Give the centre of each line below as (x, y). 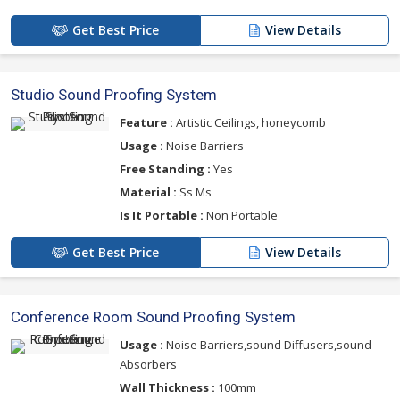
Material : (148, 192)
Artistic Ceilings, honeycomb (250, 123)
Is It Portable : (162, 216)
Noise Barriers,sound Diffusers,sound (267, 345)
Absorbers (148, 365)
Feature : (146, 123)
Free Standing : (165, 169)
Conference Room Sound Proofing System (153, 317)
